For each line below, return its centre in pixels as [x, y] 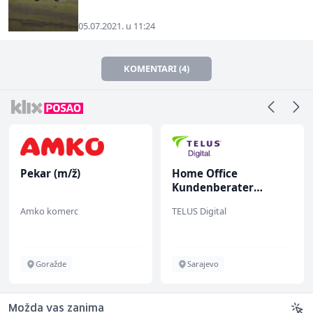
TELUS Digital [199, 211]
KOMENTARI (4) [156, 68]
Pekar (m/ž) [50, 173]
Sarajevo [203, 263]
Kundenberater [213, 187]
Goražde [51, 263]
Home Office [205, 173]
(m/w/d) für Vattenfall [231, 201]
